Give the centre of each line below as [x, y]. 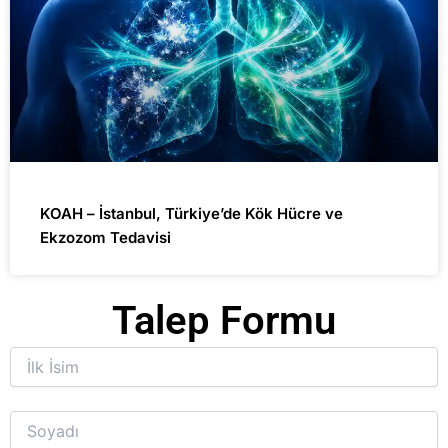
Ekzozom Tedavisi [105, 238]
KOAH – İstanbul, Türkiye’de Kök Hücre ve [191, 214]
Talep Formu [224, 321]
